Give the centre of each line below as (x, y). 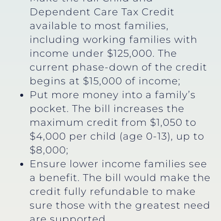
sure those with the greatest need (120, 205)
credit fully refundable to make (113, 191)
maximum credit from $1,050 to (113, 122)
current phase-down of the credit (118, 67)
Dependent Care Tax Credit (102, 12)
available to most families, (99, 25)
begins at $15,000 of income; (105, 81)
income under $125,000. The (103, 53)
